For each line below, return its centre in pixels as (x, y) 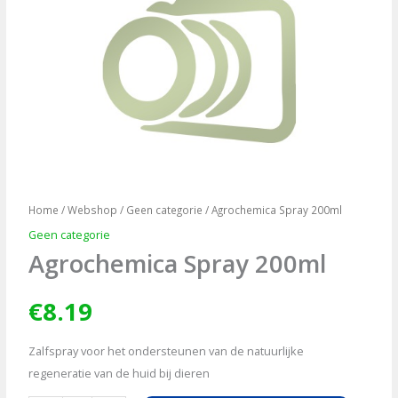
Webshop (93, 209)
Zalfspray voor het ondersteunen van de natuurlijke (167, 351)
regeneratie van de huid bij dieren (119, 374)
